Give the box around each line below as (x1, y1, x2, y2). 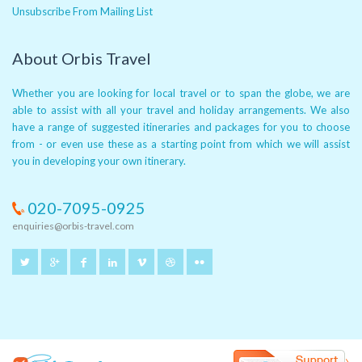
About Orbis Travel (12, 48, 151, 68)
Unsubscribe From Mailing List (12, 5, 153, 18)
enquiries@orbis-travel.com (12, 220, 134, 232)
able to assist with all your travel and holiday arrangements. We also (12, 103, 350, 116)
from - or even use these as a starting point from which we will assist (12, 137, 350, 150)
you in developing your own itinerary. (12, 154, 186, 167)
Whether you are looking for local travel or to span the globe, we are (12, 86, 350, 99)
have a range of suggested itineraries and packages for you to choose (12, 120, 350, 133)
